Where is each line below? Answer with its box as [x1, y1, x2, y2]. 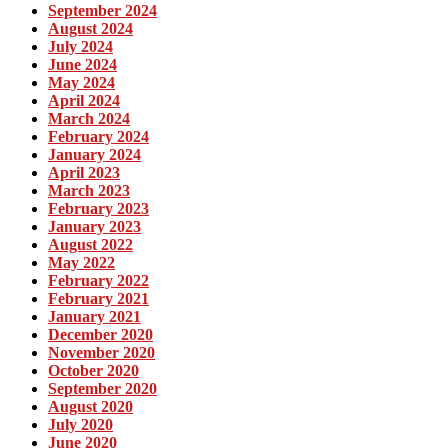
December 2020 [48, 325, 153, 343]
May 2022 [48, 253, 115, 271]
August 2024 [48, 19, 133, 37]
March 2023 [48, 181, 130, 199]
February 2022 [48, 271, 149, 289]
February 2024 [48, 127, 149, 145]
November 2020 [48, 343, 155, 361]
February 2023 [48, 199, 149, 217]
